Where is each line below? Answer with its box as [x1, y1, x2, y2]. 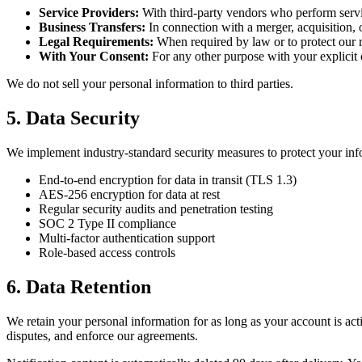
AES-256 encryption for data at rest [39, 187, 220, 202]
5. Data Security [6, 107, 140, 129]
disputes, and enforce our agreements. [6, 329, 198, 343]
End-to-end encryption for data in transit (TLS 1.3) [39, 173, 297, 187]
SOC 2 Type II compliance [39, 217, 176, 231]
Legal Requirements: [39, 35, 154, 49]
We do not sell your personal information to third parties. [6, 77, 293, 91]
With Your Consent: [39, 49, 149, 64]
